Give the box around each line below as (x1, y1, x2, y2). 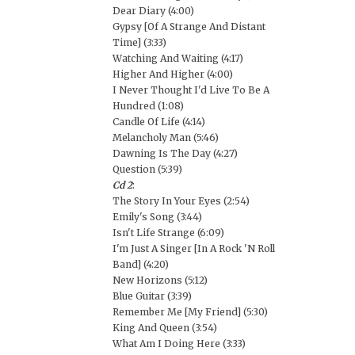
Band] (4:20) (113, 258, 169, 270)
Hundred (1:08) (113, 100, 184, 112)
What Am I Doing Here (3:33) (113, 338, 246, 349)
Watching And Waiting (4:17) (113, 52, 243, 64)
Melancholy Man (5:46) (113, 132, 219, 143)
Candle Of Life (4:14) (113, 116, 205, 128)
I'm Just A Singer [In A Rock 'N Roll (113, 242, 275, 254)
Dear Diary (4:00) (113, 5, 194, 17)
